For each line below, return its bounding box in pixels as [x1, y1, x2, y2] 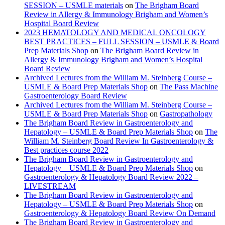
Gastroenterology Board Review [24, 91, 127, 100]
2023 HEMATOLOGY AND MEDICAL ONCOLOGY [24, 28, 206, 37]
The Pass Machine [160, 82, 218, 91]
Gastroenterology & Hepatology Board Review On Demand [24, 209, 215, 218]
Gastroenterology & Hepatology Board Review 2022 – [24, 173, 198, 182]
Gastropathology [160, 109, 212, 119]
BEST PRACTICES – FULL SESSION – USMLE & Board [24, 37, 219, 46]
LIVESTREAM [24, 182, 76, 191]
